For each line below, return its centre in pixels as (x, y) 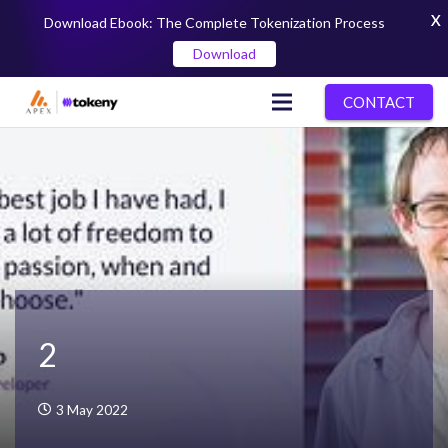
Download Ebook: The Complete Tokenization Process (214, 22)
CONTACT (379, 102)
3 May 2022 (91, 410)
